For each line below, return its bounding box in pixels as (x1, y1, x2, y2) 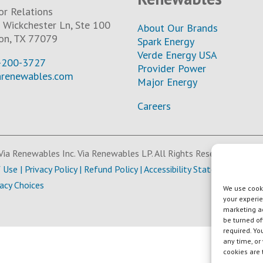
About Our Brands (137, 21, 218, 35)
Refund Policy (84, 163, 138, 175)
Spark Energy (137, 34, 194, 48)
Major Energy (137, 75, 197, 89)
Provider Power (137, 61, 206, 75)
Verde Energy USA (137, 48, 217, 62)
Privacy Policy (25, 163, 77, 175)
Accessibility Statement (144, 163, 237, 175)
